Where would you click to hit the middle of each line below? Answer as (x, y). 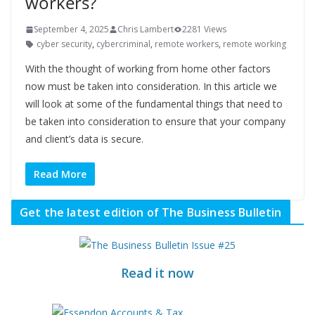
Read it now (157, 273)
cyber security (64, 44)
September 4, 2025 (71, 29)
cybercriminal (123, 44)
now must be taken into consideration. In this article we (151, 86)
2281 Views (204, 29)
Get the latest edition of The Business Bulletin (151, 212)
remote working (255, 44)
